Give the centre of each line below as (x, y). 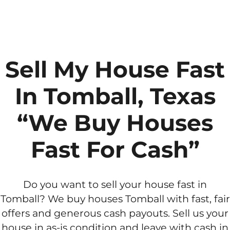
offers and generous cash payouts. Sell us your (115, 213)
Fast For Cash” (115, 149)
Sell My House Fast (115, 69)
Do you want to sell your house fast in (115, 184)
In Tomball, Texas (115, 96)
